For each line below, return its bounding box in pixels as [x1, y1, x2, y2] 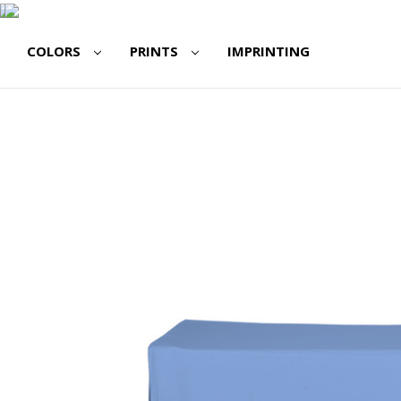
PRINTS [129, 41, 182, 60]
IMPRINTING [226, 41, 310, 60]
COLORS [27, 41, 84, 60]
